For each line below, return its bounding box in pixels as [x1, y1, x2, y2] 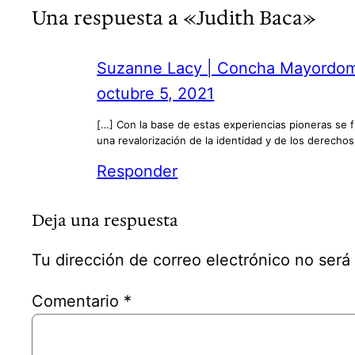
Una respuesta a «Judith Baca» [32, 6, 317, 32]
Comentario [32, 291, 124, 311]
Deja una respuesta [32, 209, 179, 231]
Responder [97, 161, 178, 181]
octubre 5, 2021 [97, 83, 215, 103]
